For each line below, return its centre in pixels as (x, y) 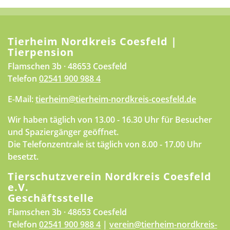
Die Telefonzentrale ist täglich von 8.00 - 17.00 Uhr (105, 144)
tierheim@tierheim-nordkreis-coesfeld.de (116, 99)
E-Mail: (22, 99)
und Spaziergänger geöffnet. (63, 132)
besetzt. (23, 156)
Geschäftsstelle (51, 198)
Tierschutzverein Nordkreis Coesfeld (110, 176)
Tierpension (41, 52)
